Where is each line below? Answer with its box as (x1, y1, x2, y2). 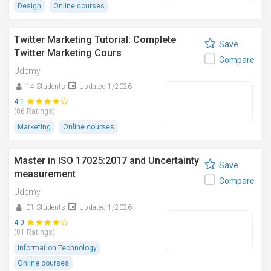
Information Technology (18, 244, 97, 252)
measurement (14, 168, 76, 180)
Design (18, 2, 41, 10)
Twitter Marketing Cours (14, 47, 122, 59)
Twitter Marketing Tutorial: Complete (14, 34, 176, 45)
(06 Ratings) (14, 107, 55, 116)
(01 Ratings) (14, 228, 55, 237)
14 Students (26, 82, 65, 91)
